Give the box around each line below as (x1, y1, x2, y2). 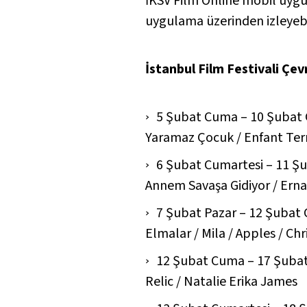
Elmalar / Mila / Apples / (145, 223, 286, 243)
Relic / (145, 271, 184, 291)
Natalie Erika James (184, 271, 297, 291)
